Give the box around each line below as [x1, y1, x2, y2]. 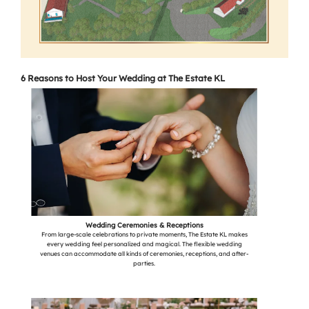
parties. [133, 259, 155, 267]
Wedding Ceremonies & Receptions [85, 220, 203, 229]
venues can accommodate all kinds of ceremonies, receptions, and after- [40, 249, 248, 257]
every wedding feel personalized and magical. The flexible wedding [46, 239, 242, 248]
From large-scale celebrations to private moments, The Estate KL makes [41, 230, 248, 238]
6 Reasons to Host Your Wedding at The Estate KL [21, 72, 225, 83]
